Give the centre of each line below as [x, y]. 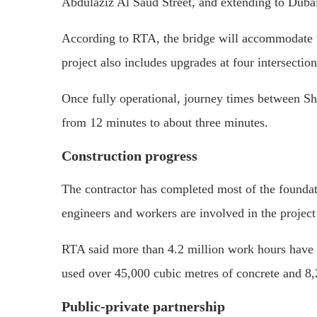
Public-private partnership [143, 306]
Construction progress [129, 155]
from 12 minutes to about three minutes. [165, 122]
